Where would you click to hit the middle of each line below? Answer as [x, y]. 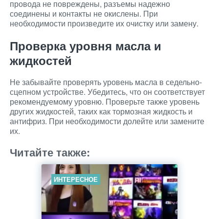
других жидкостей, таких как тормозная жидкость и [101, 111]
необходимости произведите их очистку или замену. [104, 23]
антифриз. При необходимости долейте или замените [107, 121]
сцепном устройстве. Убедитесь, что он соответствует [107, 92]
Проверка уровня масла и [86, 45]
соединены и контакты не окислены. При [84, 13]
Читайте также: [50, 152]
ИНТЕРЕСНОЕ [76, 179]
